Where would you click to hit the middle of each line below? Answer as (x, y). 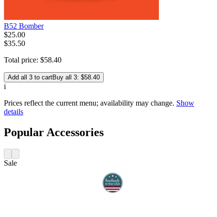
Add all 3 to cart (30, 77)
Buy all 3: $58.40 (76, 77)
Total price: (22, 60)
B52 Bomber (24, 26)
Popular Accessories (54, 132)
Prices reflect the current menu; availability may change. (89, 103)
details (14, 112)
